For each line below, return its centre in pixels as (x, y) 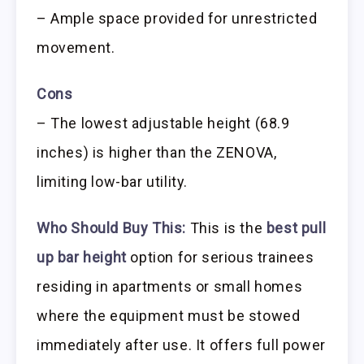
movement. (76, 48)
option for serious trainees (220, 257)
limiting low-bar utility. (113, 181)
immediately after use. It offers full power (181, 344)
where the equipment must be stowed (169, 315)
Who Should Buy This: (111, 227)
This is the (226, 227)
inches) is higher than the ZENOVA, (157, 152)
